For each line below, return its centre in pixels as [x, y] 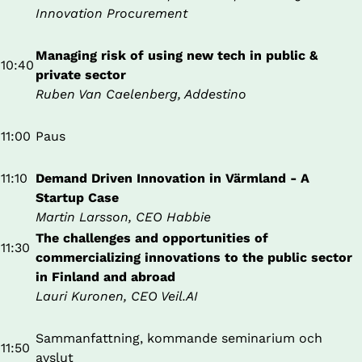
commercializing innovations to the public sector [194, 258]
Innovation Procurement [114, 14]
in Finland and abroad [105, 277]
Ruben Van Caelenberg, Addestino [141, 95]
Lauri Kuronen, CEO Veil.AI [117, 297]
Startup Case [77, 198]
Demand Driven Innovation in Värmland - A [173, 179]
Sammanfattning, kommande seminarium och [179, 339]
